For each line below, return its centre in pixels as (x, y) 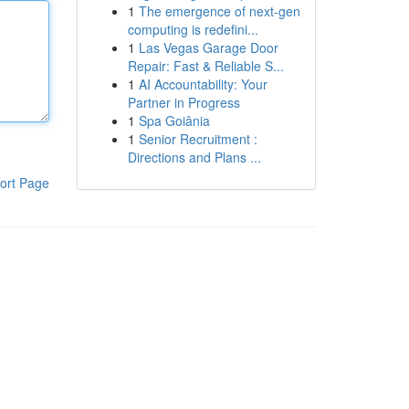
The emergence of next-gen (219, 11)
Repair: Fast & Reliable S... (205, 66)
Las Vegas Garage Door (208, 47)
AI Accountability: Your (203, 84)
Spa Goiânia (174, 121)
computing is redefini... (193, 29)
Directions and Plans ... (194, 157)
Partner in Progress (184, 102)
